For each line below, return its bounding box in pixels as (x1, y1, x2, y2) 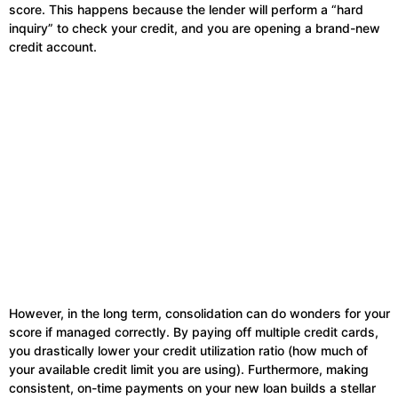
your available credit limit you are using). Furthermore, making (9, 362, 369, 378)
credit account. (9, 39, 97, 55)
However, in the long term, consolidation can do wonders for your (9, 306, 390, 322)
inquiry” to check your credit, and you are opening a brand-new (9, 20, 380, 36)
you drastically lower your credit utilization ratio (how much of (9, 343, 368, 359)
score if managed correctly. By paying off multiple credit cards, (9, 324, 378, 340)
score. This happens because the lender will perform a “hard (9, 2, 363, 18)
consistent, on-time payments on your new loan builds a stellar (9, 380, 376, 396)
